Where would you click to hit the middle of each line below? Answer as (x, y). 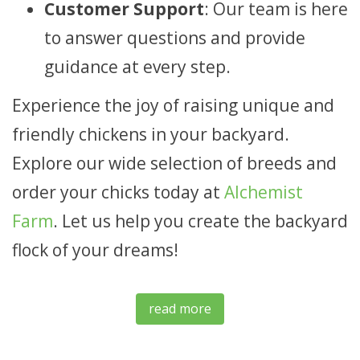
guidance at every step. (137, 67)
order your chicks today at (118, 192)
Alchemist (264, 192)
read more (180, 308)
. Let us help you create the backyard (200, 221)
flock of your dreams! (95, 250)
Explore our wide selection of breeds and (174, 163)
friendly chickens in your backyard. (151, 134)
